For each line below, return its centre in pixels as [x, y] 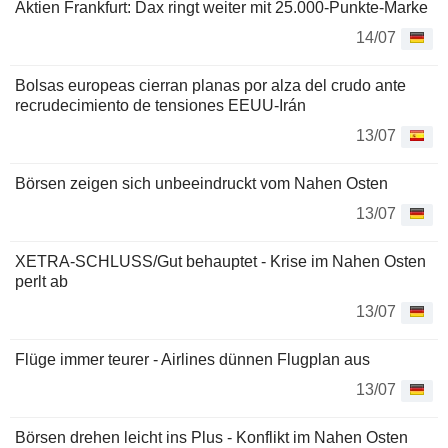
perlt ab [41, 282]
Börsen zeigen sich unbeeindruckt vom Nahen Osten [201, 184]
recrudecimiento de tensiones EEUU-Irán [160, 106]
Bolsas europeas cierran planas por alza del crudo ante [210, 86]
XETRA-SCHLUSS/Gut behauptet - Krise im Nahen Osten [220, 262]
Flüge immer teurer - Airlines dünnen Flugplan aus [192, 360]
